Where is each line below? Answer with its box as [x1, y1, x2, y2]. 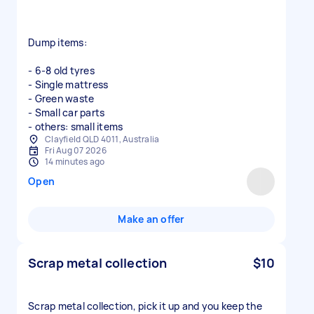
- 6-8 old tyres [28, 64, 95, 77]
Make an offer [118, 212, 185, 226]
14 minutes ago [45, 156, 105, 168]
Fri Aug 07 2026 [45, 144, 107, 156]
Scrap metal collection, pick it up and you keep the [28, 299, 262, 313]
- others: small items [28, 120, 123, 133]
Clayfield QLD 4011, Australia [45, 133, 160, 145]
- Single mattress [28, 78, 109, 91]
